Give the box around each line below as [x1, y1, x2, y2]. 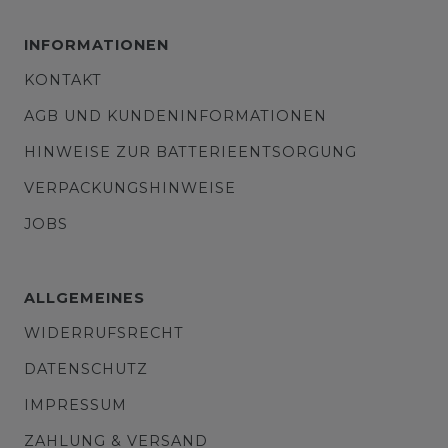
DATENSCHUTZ [24, 360, 148, 379]
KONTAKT [24, 71, 102, 90]
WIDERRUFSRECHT [24, 324, 184, 343]
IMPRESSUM [24, 396, 127, 415]
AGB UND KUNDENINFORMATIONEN [24, 107, 327, 126]
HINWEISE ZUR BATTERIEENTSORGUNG [24, 143, 357, 162]
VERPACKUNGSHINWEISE [24, 179, 236, 198]
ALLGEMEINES [24, 289, 145, 308]
